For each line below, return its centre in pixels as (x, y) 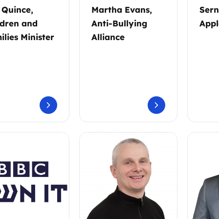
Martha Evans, (122, 9)
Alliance (108, 37)
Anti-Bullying (120, 23)
